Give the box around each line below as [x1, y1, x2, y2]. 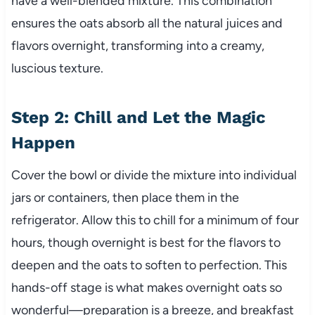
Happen [11, 133, 75, 153]
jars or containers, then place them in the [11, 190, 239, 206]
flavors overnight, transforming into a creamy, [11, 38, 264, 54]
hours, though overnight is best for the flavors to [11, 235, 281, 251]
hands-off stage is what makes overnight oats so [11, 280, 282, 296]
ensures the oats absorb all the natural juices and [11, 15, 283, 32]
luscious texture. [11, 60, 103, 77]
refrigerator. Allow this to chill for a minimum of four [11, 212, 299, 229]
